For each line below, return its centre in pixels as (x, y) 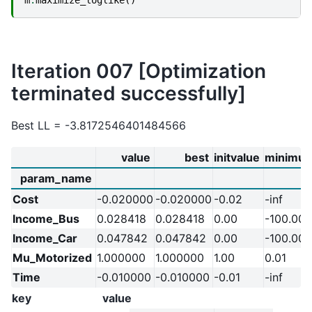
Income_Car (45, 239)
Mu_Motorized (52, 258)
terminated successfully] (128, 93)
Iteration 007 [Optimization (139, 71)
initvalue (237, 158)
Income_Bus (46, 219)
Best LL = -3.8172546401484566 (99, 125)
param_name (56, 179)
